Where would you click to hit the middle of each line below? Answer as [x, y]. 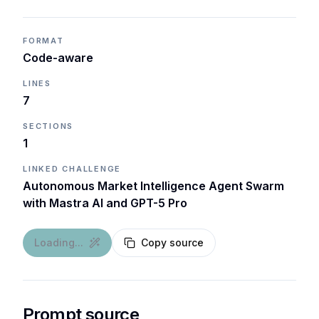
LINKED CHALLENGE [72, 169]
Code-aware [58, 58]
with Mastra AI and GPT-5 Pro [105, 203]
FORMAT [43, 41]
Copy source [172, 242]
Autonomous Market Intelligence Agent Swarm [153, 186]
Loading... [59, 242]
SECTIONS [48, 126]
